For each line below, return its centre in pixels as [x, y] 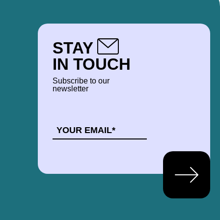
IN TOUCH [91, 64]
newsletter [70, 89]
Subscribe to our [81, 81]
